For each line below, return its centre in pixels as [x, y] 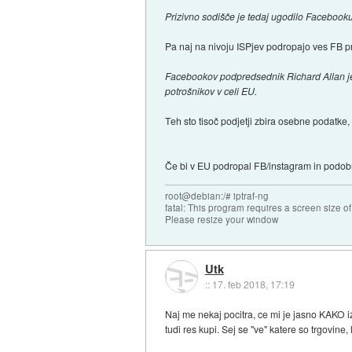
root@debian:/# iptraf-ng [217, 196]
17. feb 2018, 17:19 [253, 284]
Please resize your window [222, 220]
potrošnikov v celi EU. [211, 91]
